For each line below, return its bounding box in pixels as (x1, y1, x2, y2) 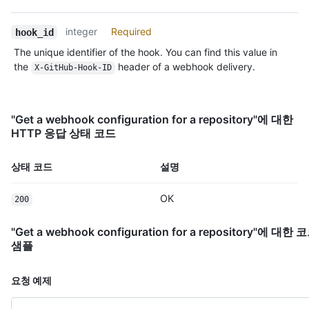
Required (111, 26, 152, 38)
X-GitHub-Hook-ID (34, 63, 112, 73)
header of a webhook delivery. (114, 61, 255, 73)
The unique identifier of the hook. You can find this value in (14, 46, 277, 59)
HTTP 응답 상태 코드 (11, 126, 116, 141)
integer (66, 26, 98, 38)
